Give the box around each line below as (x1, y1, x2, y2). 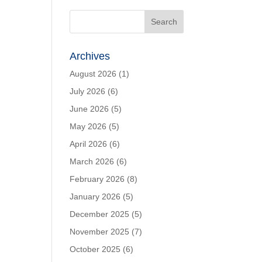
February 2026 (70, 174, 125, 184)
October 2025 (70, 244, 121, 254)
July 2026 (70, 87, 106, 96)
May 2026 (70, 122, 107, 131)
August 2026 (70, 69, 117, 78)
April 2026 (70, 139, 108, 149)
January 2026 (70, 192, 121, 201)
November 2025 (70, 227, 130, 236)
